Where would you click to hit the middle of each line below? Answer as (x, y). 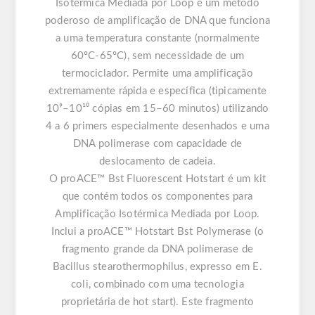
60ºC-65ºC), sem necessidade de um (157, 56)
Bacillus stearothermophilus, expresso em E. (157, 267)
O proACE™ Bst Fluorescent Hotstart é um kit (157, 179)
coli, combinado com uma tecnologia (157, 285)
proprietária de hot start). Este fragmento (157, 302)
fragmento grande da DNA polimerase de (157, 250)
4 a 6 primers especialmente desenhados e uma (157, 127)
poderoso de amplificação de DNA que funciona (157, 21)
